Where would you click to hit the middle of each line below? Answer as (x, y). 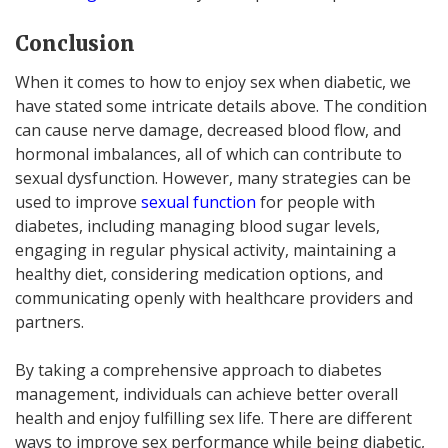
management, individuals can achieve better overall (206, 393)
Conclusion (75, 43)
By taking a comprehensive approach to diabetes (198, 369)
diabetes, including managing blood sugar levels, (197, 225)
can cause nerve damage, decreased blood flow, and (208, 129)
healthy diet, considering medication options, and (199, 273)
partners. (49, 321)
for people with (315, 201)
